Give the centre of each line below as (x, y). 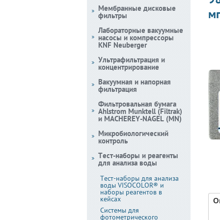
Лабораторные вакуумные (141, 30)
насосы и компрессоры (136, 38)
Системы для (120, 210)
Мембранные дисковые (137, 8)
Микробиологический (133, 133)
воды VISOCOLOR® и (132, 185)
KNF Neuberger (123, 45)
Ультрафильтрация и (132, 60)
